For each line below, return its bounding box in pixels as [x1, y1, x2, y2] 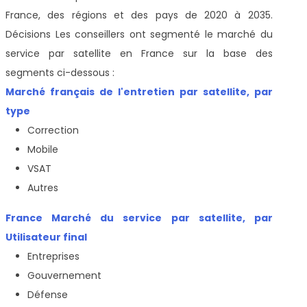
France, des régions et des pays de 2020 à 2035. [5, 8, 273, 22]
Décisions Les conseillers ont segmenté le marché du [5, 27, 273, 41]
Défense [27, 287, 68, 302]
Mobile [27, 142, 58, 156]
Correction [27, 123, 79, 137]
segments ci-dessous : [5, 65, 114, 79]
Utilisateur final [5, 230, 87, 244]
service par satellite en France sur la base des [5, 46, 273, 60]
